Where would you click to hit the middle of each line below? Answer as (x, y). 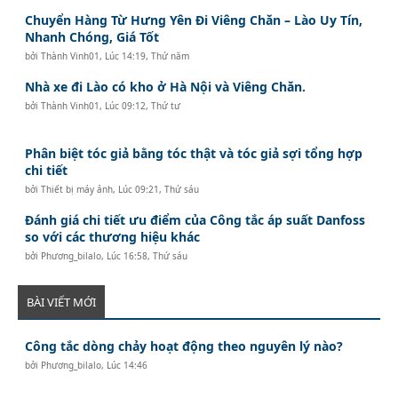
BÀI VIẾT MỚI (61, 302)
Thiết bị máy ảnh (77, 189)
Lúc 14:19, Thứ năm (147, 56)
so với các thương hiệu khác (113, 236)
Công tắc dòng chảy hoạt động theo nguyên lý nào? (184, 346)
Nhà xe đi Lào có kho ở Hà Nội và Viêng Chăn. (166, 86)
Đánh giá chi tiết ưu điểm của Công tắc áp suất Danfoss (195, 219)
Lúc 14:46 (127, 365)
